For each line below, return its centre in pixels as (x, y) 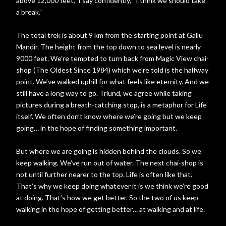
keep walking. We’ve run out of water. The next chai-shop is (110, 163)
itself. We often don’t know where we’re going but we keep (109, 116)
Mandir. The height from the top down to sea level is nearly (108, 47)
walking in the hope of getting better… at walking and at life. (110, 209)
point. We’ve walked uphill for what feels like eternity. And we (112, 81)
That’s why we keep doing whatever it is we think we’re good (112, 186)
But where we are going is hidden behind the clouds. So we (109, 151)
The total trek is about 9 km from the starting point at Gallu (109, 35)
